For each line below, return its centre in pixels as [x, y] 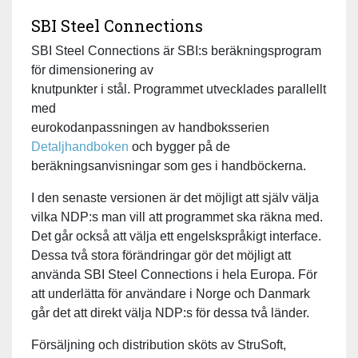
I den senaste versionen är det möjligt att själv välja [175, 197]
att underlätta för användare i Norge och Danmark [171, 293]
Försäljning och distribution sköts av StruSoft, [159, 344]
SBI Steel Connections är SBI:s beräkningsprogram [176, 50]
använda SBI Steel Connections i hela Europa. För [174, 274]
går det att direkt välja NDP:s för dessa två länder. [170, 312]
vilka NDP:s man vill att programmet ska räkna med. [177, 217]
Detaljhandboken [80, 146]
